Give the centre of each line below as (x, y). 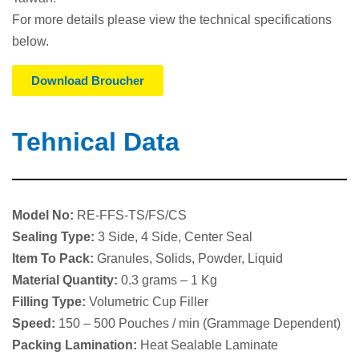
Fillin (26, 301)
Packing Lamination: (76, 345)
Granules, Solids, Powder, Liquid (190, 258)
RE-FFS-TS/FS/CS (132, 215)
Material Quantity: (67, 280)
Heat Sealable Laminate (209, 345)
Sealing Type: (55, 236)
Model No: (44, 215)
